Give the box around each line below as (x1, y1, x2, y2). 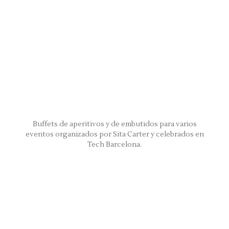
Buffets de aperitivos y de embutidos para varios (32, 119, 197, 129)
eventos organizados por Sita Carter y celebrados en (25, 129, 204, 139)
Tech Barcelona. (87, 140, 142, 149)
